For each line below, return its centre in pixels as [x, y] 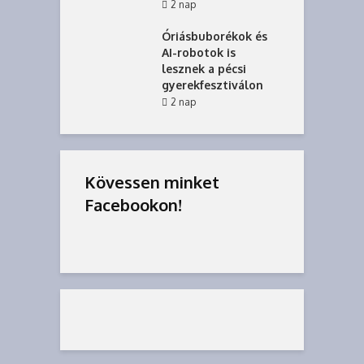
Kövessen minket [152, 182]
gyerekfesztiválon [212, 85]
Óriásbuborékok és [214, 36]
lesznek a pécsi [204, 69]
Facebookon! [133, 205]
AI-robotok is [199, 52]
